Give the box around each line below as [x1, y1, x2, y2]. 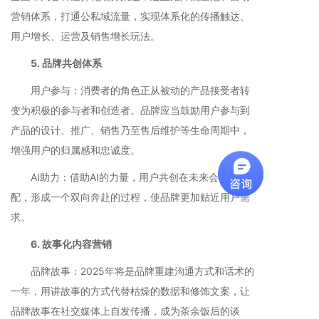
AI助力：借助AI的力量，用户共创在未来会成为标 [11, 171, 249, 184]
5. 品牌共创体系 [21, 57, 102, 70]
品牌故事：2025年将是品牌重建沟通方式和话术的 [11, 265, 254, 278]
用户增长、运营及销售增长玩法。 [11, 30, 160, 43]
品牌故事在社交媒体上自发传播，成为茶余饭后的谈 [11, 305, 240, 318]
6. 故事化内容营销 [21, 238, 112, 251]
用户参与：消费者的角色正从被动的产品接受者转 [11, 84, 250, 97]
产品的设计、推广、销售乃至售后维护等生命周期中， [11, 124, 250, 137]
